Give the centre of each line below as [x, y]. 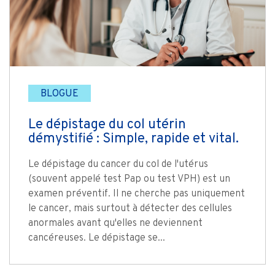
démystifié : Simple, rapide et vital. [134, 139]
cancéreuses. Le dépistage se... [97, 238]
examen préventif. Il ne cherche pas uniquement [137, 194]
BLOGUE [60, 94]
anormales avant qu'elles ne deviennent [115, 224]
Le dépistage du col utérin [107, 125]
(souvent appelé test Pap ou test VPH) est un [129, 180]
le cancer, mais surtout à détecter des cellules [130, 209]
